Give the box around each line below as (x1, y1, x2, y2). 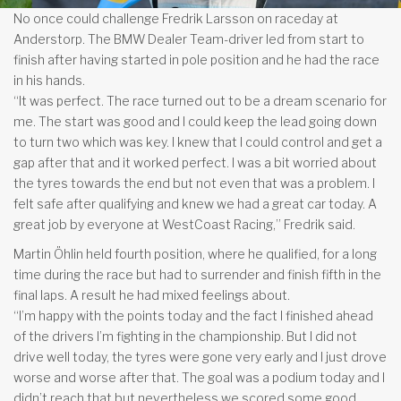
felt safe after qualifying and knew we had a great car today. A (13, 195, 377, 211)
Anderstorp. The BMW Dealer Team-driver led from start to (13, 30, 364, 47)
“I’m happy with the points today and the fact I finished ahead (13, 307, 373, 323)
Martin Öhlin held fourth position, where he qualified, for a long (13, 245, 377, 261)
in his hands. (13, 72, 85, 88)
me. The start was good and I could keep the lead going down (13, 113, 377, 129)
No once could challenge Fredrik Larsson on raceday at (13, 10, 338, 26)
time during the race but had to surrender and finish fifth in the (13, 266, 381, 282)
